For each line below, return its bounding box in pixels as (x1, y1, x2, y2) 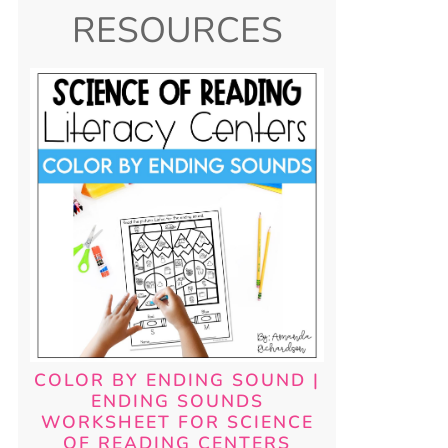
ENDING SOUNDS (90, 389, 264, 414)
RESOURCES (71, 6, 283, 55)
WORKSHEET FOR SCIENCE (40, 410, 314, 435)
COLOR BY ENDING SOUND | (34, 368, 321, 393)
